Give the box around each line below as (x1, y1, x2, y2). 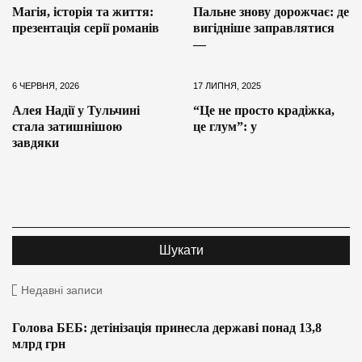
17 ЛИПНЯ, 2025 (193, 80, 261, 90)
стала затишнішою (12, 119, 122, 133)
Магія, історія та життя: (12, 4, 154, 19)
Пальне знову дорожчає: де (193, 4, 349, 19)
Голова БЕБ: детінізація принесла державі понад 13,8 (12, 320, 322, 335)
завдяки (12, 135, 59, 149)
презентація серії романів (12, 20, 159, 35)
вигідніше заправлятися (193, 20, 335, 35)
